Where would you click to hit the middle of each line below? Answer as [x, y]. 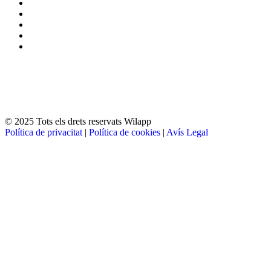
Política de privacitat [44, 132]
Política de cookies [125, 132]
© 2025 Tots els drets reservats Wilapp [78, 121]
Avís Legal [187, 132]
